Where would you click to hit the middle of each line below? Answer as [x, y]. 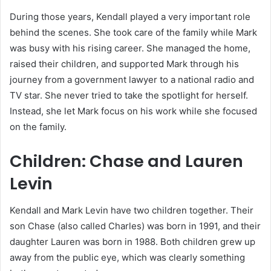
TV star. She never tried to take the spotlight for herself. [129, 95]
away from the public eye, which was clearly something [127, 258]
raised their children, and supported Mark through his [124, 64]
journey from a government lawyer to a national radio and [132, 79]
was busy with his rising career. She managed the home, [130, 48]
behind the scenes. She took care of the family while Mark [133, 32]
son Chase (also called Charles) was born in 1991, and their [135, 226]
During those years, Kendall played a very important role [130, 16]
